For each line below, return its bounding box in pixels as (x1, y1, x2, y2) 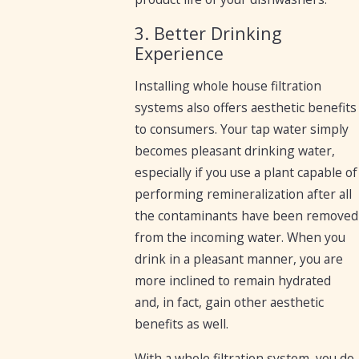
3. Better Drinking (135, 21, 282, 45)
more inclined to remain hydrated (135, 272, 332, 290)
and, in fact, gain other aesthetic (135, 293, 325, 312)
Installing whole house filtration (135, 77, 322, 95)
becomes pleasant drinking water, (135, 142, 336, 160)
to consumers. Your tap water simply (135, 120, 349, 139)
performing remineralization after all (135, 185, 353, 204)
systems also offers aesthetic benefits (135, 99, 357, 117)
